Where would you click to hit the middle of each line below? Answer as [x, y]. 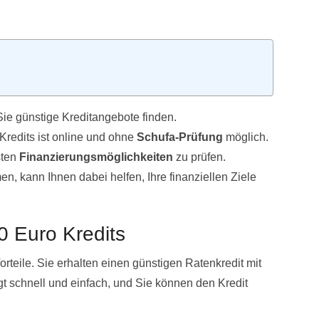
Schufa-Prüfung [180, 137]
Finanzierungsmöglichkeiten [96, 157]
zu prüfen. [199, 157]
